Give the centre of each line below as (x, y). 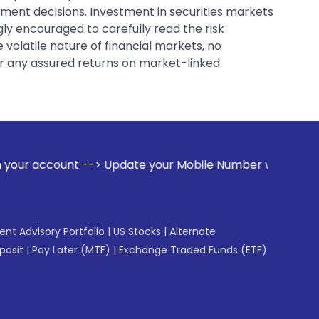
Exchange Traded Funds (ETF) (193, 250)
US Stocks (137, 231)
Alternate (193, 231)
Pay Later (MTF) (71, 250)
